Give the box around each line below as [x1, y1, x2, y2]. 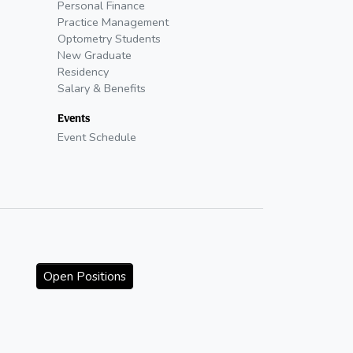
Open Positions [43, 267, 127, 284]
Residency [58, 63, 109, 80]
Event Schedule [58, 128, 136, 145]
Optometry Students [58, 30, 161, 46]
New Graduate [58, 46, 132, 63]
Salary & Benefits [58, 80, 146, 96]
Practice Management [58, 13, 169, 30]
